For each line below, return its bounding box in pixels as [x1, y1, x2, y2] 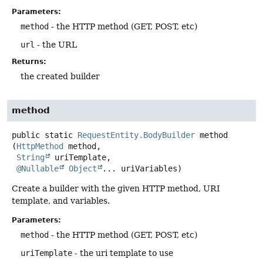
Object [69, 164, 97, 173]
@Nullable [16, 164, 59, 173]
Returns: [12, 57, 46, 66]
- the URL [35, 39, 77, 49]
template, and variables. [12, 196, 110, 205]
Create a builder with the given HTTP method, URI [12, 184, 220, 193]
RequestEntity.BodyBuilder [77, 130, 195, 140]
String [16, 153, 45, 162]
